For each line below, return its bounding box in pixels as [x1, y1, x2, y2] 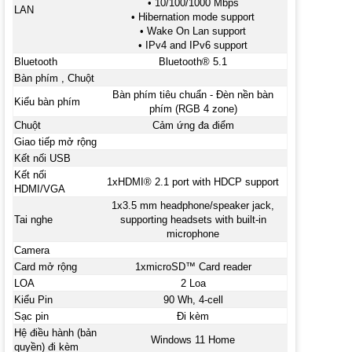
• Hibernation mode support [131, 10, 255, 23]
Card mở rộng [13, 260, 77, 273]
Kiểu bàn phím [13, 95, 80, 108]
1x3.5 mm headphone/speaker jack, [112, 199, 275, 211]
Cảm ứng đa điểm [152, 119, 234, 131]
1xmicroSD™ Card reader [134, 260, 251, 273]
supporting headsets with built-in [119, 213, 266, 225]
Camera [13, 244, 49, 256]
